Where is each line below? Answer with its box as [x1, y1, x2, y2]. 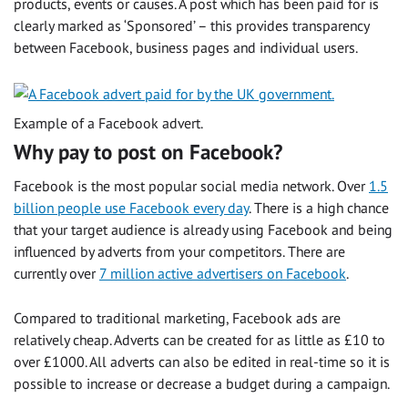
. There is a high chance [249, 199, 389, 218]
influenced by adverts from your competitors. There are [14, 242, 345, 261]
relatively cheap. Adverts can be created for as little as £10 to [14, 331, 385, 350]
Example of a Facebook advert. [14, 113, 203, 132]
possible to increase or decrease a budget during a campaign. [14, 374, 390, 393]
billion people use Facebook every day [14, 199, 249, 218]
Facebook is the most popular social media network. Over [14, 177, 369, 196]
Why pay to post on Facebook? [14, 138, 282, 165]
